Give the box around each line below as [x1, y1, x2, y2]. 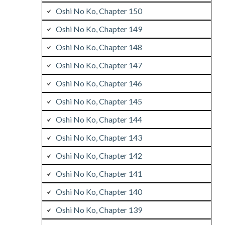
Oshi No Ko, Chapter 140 [55, 186, 142, 196]
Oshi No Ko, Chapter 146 [55, 78, 142, 88]
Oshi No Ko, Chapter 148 [55, 42, 142, 52]
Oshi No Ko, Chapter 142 [55, 150, 142, 160]
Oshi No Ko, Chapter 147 [55, 60, 142, 70]
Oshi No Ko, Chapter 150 [55, 6, 142, 16]
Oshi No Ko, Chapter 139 [55, 204, 142, 214]
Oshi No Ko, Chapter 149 [55, 24, 142, 34]
